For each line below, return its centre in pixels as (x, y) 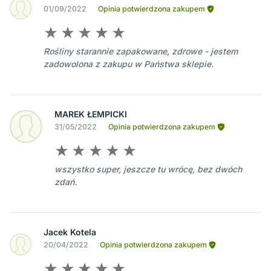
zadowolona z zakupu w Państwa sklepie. (129, 64)
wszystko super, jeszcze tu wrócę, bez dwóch (149, 169)
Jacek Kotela (70, 232)
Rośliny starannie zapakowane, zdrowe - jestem (141, 51)
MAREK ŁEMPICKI (91, 114)
